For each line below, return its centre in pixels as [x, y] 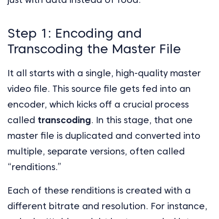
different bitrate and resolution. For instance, [107, 206]
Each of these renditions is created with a [99, 191]
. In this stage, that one [142, 120]
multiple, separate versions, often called [96, 152]
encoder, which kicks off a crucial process [98, 105]
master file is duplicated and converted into [104, 136]
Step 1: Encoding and [75, 33]
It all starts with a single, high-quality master [104, 73]
